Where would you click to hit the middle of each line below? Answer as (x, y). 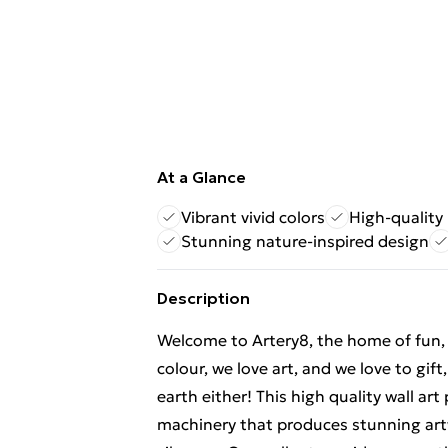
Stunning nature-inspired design (305, 241)
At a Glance (201, 177)
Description (203, 298)
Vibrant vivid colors (253, 217)
